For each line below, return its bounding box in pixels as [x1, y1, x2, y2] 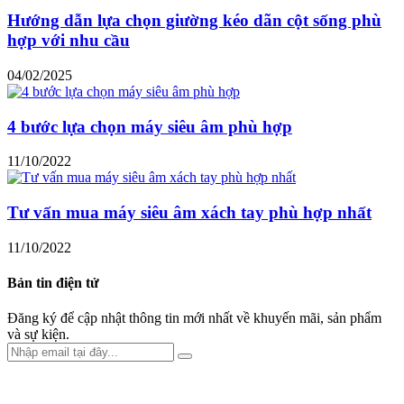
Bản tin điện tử [7, 274, 99, 290]
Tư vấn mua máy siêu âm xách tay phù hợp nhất [7, 202, 372, 222]
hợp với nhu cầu [7, 31, 130, 50]
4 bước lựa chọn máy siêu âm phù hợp [7, 116, 292, 136]
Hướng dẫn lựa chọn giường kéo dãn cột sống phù [7, 11, 381, 31]
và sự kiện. [7, 326, 69, 343]
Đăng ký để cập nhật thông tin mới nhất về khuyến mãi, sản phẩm [7, 310, 381, 326]
